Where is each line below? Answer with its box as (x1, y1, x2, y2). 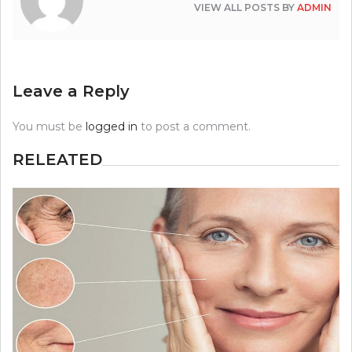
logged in (86, 119, 137, 134)
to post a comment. (137, 119, 251, 134)
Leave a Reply (13, 82, 130, 101)
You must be (13, 119, 86, 134)
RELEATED (13, 150, 102, 170)
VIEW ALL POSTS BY (194, 2, 297, 14)
